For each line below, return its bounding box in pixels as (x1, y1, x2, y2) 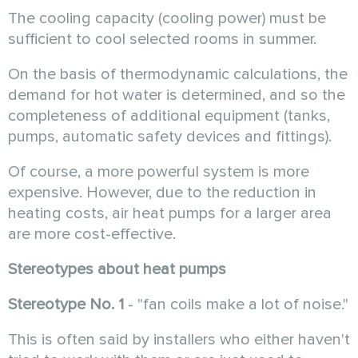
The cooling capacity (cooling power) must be (8, 8, 326, 28)
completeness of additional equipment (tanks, (8, 105, 330, 125)
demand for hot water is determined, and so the (8, 85, 345, 105)
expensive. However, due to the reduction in (8, 182, 316, 202)
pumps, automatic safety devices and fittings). (8, 126, 332, 146)
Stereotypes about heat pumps (8, 259, 226, 279)
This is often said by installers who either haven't (8, 329, 350, 349)
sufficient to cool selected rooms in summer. (8, 29, 316, 49)
